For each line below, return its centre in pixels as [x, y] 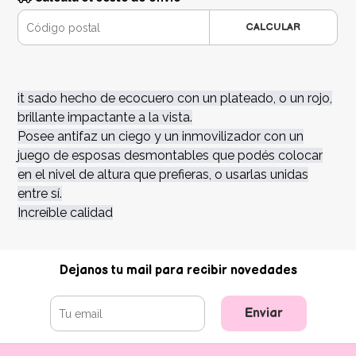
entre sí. [40, 194]
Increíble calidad [66, 213]
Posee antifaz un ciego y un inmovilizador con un [161, 137]
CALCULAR [273, 27]
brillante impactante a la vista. [105, 118]
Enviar [263, 314]
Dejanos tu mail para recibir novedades [178, 271]
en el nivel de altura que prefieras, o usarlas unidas [163, 175]
